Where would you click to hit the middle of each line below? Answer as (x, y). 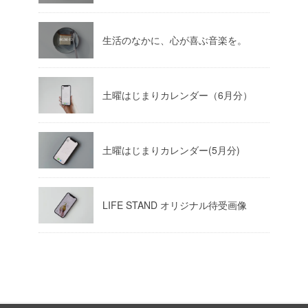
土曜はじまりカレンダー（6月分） (177, 95)
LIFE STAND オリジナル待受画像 (175, 205)
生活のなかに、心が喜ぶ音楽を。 (175, 40)
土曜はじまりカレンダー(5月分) (171, 150)
